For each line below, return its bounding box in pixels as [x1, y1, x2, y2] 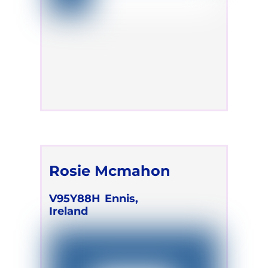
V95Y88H [49, 192, 101, 205]
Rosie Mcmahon [49, 162, 171, 180]
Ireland [49, 205, 89, 218]
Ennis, [105, 192, 139, 205]
